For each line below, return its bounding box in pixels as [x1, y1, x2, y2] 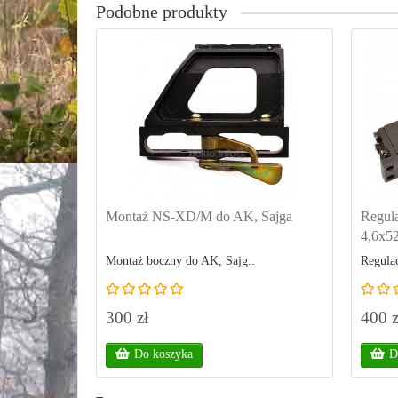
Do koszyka [134, 347, 193, 361]
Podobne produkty [96, 3, 227, 21]
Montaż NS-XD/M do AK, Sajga [106, 209, 292, 224]
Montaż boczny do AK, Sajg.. [106, 254, 255, 267]
